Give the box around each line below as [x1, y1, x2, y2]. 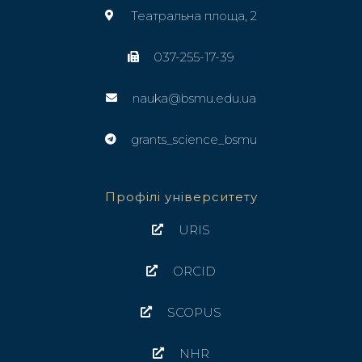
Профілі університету [104, 188, 258, 204]
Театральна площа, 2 [131, 7, 258, 23]
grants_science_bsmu [131, 131, 258, 147]
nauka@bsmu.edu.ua [132, 90, 256, 106]
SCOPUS [166, 304, 221, 320]
